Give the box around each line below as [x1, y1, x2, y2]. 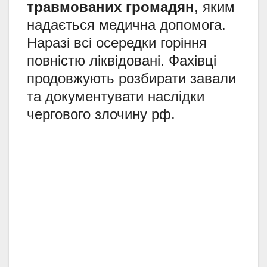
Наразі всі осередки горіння [27, 35, 207, 51]
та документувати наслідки [27, 88, 204, 105]
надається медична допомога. [27, 17, 226, 33]
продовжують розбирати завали [27, 70, 236, 87]
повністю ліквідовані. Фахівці [27, 52, 216, 69]
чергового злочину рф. [27, 106, 175, 123]
